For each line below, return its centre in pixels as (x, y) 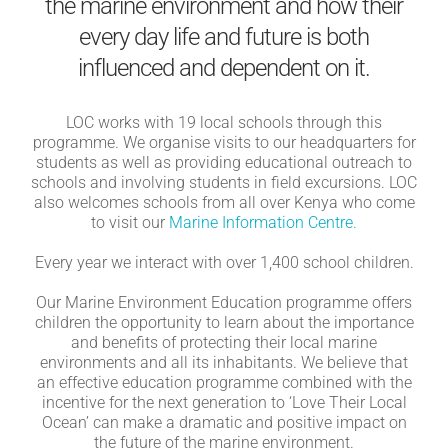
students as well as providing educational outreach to (224, 162)
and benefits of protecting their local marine (224, 342)
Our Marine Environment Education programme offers (224, 302)
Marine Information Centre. (263, 222)
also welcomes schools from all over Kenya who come (224, 202)
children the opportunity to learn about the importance (224, 322)
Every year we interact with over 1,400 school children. (224, 262)
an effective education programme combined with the (224, 382)
